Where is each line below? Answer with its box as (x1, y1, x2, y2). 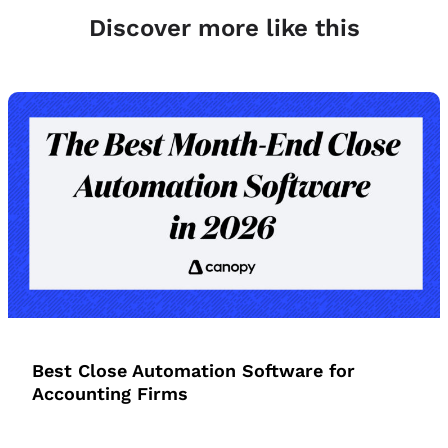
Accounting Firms (32, 383, 188, 405)
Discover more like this (88, 13, 360, 42)
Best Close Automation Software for (32, 360, 355, 382)
